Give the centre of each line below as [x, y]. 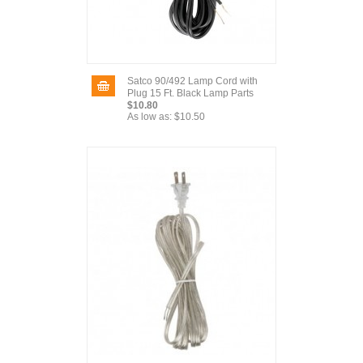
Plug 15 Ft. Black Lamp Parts [190, 93]
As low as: [149, 117]
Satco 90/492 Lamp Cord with [192, 81]
